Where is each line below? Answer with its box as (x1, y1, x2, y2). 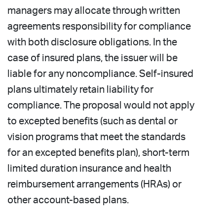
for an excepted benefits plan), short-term (7, 147, 189, 158)
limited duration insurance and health (7, 163, 171, 174)
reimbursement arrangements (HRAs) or (7, 179, 182, 189)
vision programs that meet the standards (7, 132, 185, 142)
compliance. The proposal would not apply (7, 100, 194, 110)
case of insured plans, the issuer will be (7, 53, 178, 63)
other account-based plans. (7, 195, 129, 205)
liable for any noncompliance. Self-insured (7, 69, 193, 79)
